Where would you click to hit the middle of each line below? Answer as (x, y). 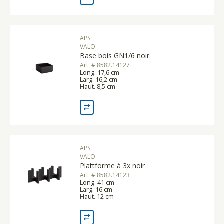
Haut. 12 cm (97, 196)
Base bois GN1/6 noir (115, 55)
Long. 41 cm (97, 182)
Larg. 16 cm (96, 189)
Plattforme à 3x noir (112, 165)
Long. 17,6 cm (100, 72)
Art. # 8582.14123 (105, 175)
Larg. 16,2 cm (99, 79)
